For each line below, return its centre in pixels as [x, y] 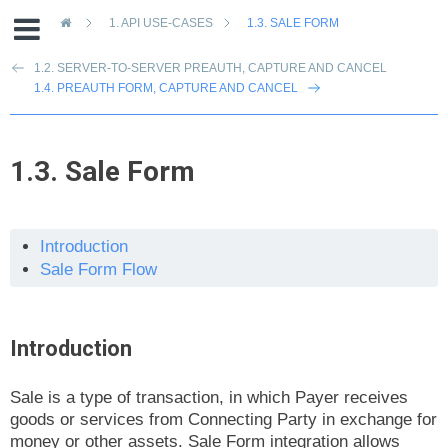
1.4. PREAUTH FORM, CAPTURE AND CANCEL [166, 88]
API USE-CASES [170, 22]
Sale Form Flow [98, 269]
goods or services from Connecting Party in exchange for [223, 419]
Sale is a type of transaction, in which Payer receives [209, 397]
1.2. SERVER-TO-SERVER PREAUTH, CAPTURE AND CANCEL [210, 68]
